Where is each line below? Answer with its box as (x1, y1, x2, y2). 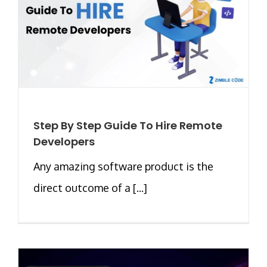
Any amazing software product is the (33, 159, 213, 173)
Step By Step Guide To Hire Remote (33, 117, 222, 133)
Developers (33, 133, 95, 149)
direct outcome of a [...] (33, 181, 147, 194)
